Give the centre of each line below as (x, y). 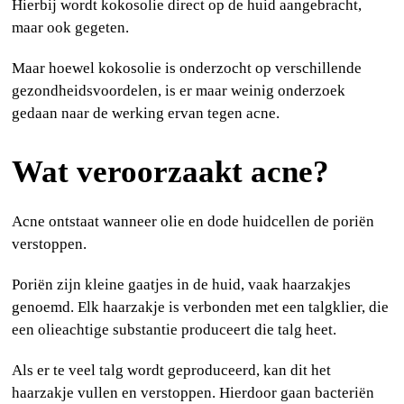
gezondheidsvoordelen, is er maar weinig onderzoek (179, 90)
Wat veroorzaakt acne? (171, 171)
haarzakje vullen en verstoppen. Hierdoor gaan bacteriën (193, 392)
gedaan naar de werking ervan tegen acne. (146, 113)
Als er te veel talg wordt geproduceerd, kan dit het (172, 370)
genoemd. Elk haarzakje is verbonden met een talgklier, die (201, 307)
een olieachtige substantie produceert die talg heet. (174, 329)
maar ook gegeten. (71, 27)
